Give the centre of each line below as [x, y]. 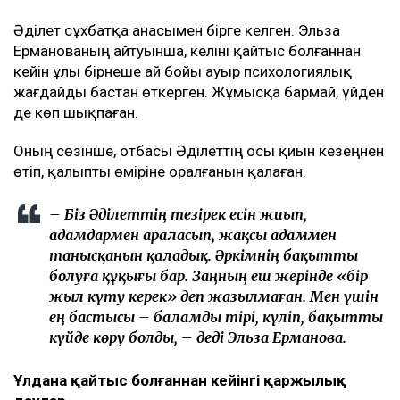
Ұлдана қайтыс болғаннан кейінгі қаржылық [180, 381]
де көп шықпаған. [76, 113]
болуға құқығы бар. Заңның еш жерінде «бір [208, 276]
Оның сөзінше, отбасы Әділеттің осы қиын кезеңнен [199, 151]
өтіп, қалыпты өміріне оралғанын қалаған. [160, 172]
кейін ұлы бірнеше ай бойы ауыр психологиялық [183, 72]
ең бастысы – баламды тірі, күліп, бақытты [216, 317]
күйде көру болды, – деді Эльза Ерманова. [198, 338]
